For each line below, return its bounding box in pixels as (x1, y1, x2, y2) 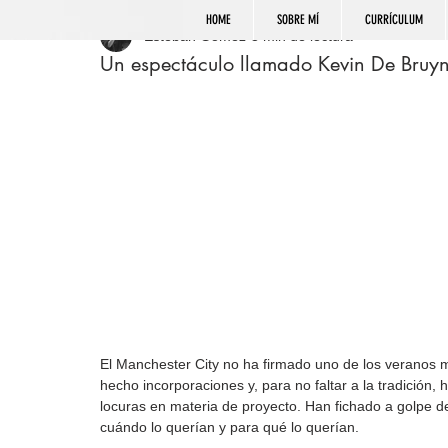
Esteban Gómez (144, 27, 246, 44)
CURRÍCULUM (364, 12, 423, 27)
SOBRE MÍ (276, 12, 319, 27)
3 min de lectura (251, 27, 353, 44)
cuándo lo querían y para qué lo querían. (100, 419, 359, 436)
